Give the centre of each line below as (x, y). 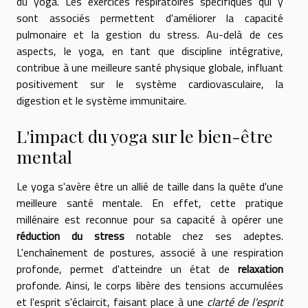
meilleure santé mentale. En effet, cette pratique (150, 203)
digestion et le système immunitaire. (101, 100)
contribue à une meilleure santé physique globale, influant (150, 67)
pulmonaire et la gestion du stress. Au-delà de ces (150, 34)
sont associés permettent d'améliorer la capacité (150, 18)
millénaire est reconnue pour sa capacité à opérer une (150, 220)
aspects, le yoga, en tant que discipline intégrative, (150, 51)
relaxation (261, 269)
